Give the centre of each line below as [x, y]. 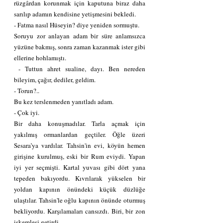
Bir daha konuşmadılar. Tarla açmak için [80, 123]
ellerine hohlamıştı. [40, 57]
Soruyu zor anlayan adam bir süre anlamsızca [80, 36]
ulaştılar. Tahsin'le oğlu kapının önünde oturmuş [80, 200]
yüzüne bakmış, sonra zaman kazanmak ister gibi [80, 47]
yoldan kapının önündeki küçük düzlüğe [80, 189]
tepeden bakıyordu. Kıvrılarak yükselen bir [80, 178]
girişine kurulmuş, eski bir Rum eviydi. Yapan [80, 156]
